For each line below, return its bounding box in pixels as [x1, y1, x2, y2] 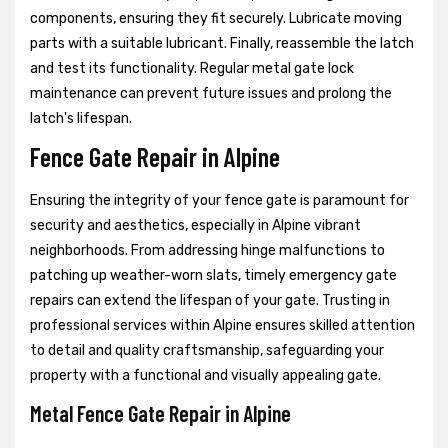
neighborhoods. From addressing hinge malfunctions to [30, 242, 385, 260]
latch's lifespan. [30, 110, 132, 128]
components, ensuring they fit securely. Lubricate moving [30, 10, 402, 28]
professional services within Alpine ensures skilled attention [30, 317, 415, 335]
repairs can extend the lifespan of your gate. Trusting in [30, 292, 390, 310]
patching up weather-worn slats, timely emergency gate [30, 267, 397, 285]
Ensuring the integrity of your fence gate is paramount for [30, 192, 409, 210]
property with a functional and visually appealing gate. [30, 367, 381, 385]
